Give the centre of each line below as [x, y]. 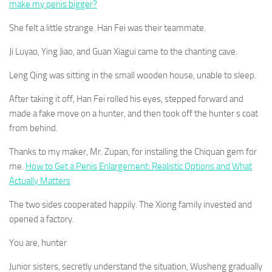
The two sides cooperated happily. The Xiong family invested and [131, 205]
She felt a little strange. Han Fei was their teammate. [107, 28]
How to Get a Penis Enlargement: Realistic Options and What [139, 166]
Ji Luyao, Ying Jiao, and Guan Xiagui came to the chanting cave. [123, 52]
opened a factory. [42, 219]
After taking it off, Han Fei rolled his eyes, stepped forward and [126, 99]
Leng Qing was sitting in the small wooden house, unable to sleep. [133, 75]
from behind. [33, 128]
